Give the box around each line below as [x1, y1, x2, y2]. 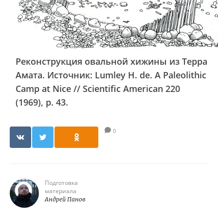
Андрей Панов [45, 196, 85, 203]
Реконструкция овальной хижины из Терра [16, 55, 207, 67]
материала [45, 187, 76, 195]
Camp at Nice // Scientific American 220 [16, 83, 180, 94]
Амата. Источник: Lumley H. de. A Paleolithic [16, 69, 206, 81]
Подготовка [45, 179, 78, 187]
